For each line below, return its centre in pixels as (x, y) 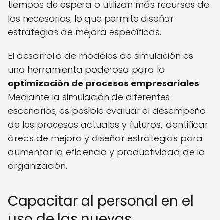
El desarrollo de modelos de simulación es (100, 56)
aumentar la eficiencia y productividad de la (107, 152)
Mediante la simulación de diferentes (89, 97)
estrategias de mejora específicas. (84, 32)
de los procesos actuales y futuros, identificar (108, 125)
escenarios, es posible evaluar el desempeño (107, 111)
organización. (38, 166)
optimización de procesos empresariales (104, 83)
